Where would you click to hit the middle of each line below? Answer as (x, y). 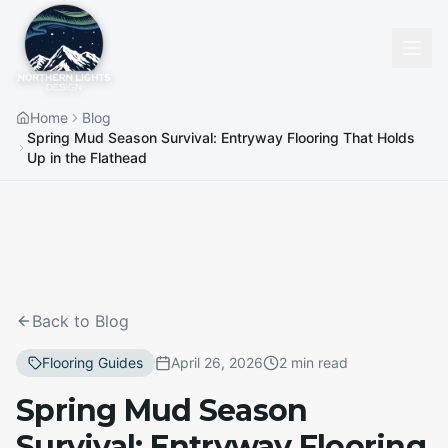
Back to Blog (80, 321)
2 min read (313, 362)
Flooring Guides (92, 362)
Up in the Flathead (87, 157)
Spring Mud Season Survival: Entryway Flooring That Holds (221, 137)
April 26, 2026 (217, 362)
